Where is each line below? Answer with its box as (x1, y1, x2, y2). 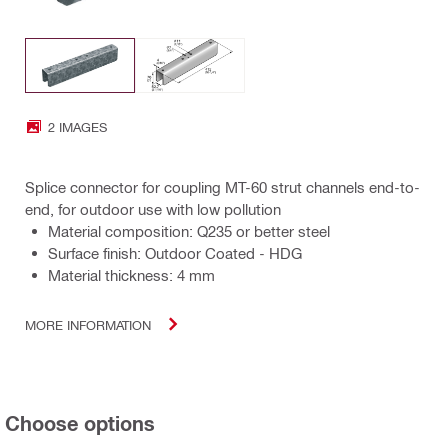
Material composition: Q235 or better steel (48, 222, 330, 241)
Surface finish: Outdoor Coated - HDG (48, 244, 302, 263)
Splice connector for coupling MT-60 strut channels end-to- (25, 178, 420, 197)
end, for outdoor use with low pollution (25, 200, 281, 219)
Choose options (5, 411, 155, 436)
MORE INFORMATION (25, 316, 151, 332)
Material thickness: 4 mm (48, 266, 215, 285)
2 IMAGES (48, 118, 107, 134)
